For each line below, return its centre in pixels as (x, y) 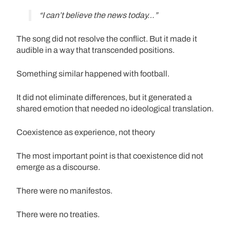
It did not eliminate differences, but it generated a (104, 97)
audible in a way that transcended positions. (95, 50)
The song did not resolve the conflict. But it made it (107, 39)
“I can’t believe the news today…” (98, 15)
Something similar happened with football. (93, 73)
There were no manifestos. (64, 190)
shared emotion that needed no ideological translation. (115, 108)
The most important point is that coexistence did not (110, 156)
